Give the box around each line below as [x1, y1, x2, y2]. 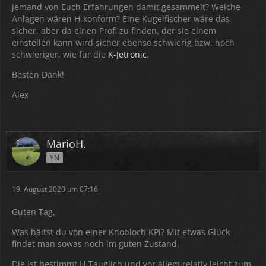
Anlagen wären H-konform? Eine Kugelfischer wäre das [12, 13, 230, 24]
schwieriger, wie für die [12, 49, 108, 60]
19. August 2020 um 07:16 [12, 184, 98, 194]
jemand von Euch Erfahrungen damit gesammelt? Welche [12, 1, 240, 12]
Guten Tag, [12, 206, 55, 217]
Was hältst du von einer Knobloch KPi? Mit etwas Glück [12, 226, 230, 237]
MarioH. [46, 137, 86, 151]
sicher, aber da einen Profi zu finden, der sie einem [12, 25, 216, 36]
